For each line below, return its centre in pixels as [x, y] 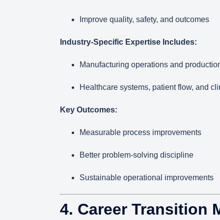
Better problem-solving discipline [137, 155]
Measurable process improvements [140, 132]
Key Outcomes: [89, 110]
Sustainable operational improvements [147, 178]
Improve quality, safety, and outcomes [144, 19]
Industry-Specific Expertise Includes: [128, 42]
